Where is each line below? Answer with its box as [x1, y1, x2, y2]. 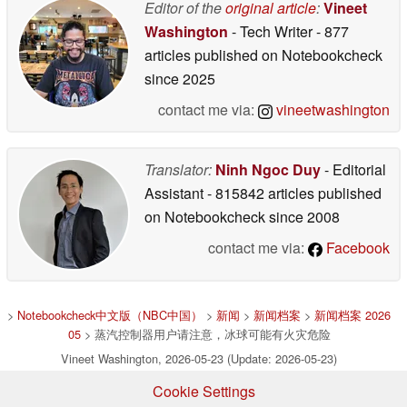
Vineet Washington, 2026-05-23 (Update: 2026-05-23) [61, 349, 337, 367]
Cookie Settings [152, 380, 255, 402]
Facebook [323, 236, 390, 258]
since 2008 [265, 205, 340, 227]
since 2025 [144, 67, 215, 89]
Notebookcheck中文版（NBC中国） [17, 305, 203, 323]
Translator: [144, 158, 212, 180]
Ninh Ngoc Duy [215, 158, 321, 180]
